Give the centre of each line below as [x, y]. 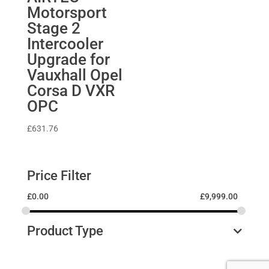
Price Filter [59, 176]
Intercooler [65, 44]
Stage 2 [53, 29]
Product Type [65, 231]
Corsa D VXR [71, 91]
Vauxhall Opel [74, 75]
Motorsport [67, 13]
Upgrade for [68, 60]
